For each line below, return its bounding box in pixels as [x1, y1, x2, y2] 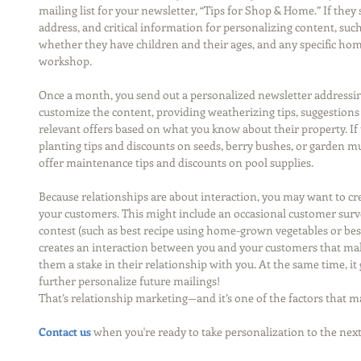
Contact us [39, 323, 91, 339]
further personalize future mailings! [39, 272, 220, 288]
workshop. [39, 52, 92, 68]
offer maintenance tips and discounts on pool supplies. [39, 154, 313, 170]
